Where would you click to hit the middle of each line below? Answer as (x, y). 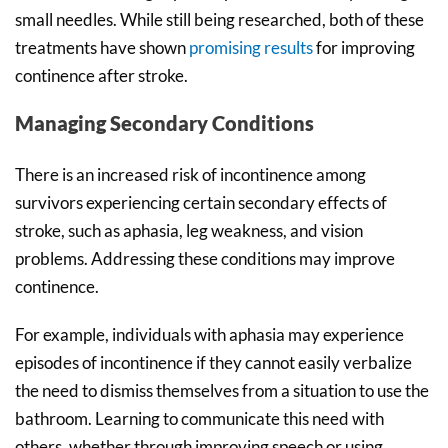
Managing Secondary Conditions (164, 122)
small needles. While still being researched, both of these (219, 19)
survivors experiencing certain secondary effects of (201, 202)
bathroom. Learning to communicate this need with (199, 418)
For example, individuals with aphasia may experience (209, 334)
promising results (251, 47)
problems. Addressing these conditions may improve (205, 258)
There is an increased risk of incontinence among (190, 174)
